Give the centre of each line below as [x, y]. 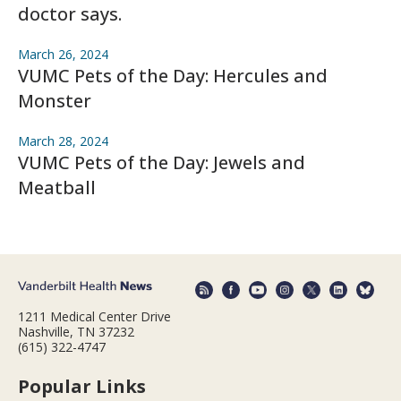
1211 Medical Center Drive [94, 317]
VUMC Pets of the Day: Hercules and [173, 76]
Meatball [57, 188]
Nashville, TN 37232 [76, 332]
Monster [55, 101]
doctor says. [70, 14]
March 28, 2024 [63, 141]
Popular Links [82, 387]
